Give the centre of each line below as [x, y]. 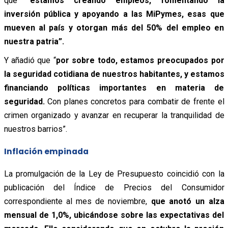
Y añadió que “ [30, 60]
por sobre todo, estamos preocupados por [140, 60]
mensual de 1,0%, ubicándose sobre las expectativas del [114, 215]
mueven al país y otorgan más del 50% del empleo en [114, 27]
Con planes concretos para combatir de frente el [134, 101]
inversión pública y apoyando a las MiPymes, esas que [114, 14]
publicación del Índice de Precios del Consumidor [114, 187]
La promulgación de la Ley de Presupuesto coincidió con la [114, 174]
